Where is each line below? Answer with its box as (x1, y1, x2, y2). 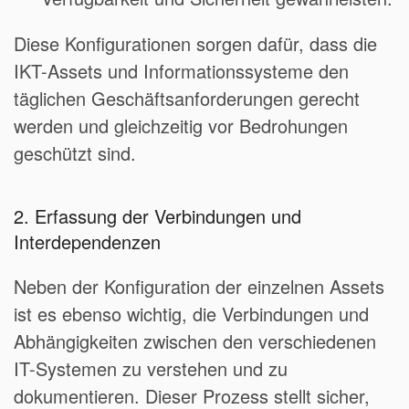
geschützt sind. (14, 140, 136, 167)
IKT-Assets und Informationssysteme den (14, 58, 349, 85)
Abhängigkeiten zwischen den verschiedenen (14, 328, 376, 355)
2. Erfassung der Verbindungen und (14, 203, 301, 230)
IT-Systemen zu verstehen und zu (14, 355, 288, 383)
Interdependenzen (14, 228, 161, 256)
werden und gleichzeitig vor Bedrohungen (14, 112, 348, 140)
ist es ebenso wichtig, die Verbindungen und (14, 300, 369, 328)
